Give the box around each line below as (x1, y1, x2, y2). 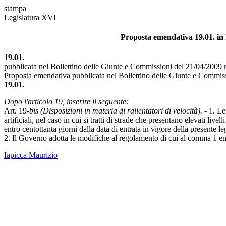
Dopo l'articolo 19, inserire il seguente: (4, 97, 129, 106)
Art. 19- (4, 106, 29, 115)
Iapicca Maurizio (4, 150, 58, 159)
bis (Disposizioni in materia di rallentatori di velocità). (29, 106, 202, 115)
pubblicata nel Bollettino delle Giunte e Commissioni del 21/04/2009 (4, 62, 222, 71)
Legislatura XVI (4, 13, 56, 22)
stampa (4, 4, 26, 13)
